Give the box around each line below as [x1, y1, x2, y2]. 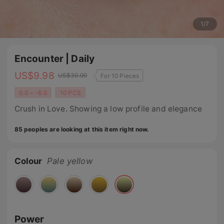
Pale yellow [47, 156, 93, 166]
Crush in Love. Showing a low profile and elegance [14, 103, 202, 113]
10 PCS [59, 88, 81, 96]
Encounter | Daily [14, 52, 95, 65]
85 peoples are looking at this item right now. [14, 125, 149, 133]
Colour [14, 156, 42, 166]
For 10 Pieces [100, 71, 139, 79]
